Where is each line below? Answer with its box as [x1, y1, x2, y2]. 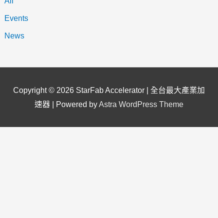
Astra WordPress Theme [99, 100, 183, 109]
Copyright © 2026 [13, 86, 76, 94]
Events [4, 14, 28, 22]
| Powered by [50, 100, 99, 109]
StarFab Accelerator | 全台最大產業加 [76, 86, 205, 94]
